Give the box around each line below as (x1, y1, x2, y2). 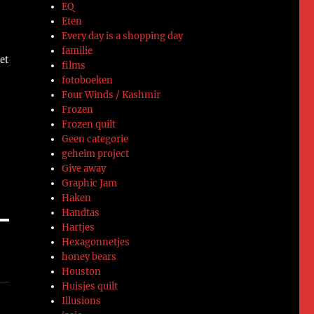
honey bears (62, 250, 117, 263)
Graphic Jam (62, 177, 118, 189)
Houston (62, 265, 102, 278)
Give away (62, 162, 107, 175)
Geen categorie (62, 132, 129, 145)
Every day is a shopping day (62, 29, 184, 42)
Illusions (62, 294, 102, 307)
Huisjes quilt (62, 280, 118, 292)
